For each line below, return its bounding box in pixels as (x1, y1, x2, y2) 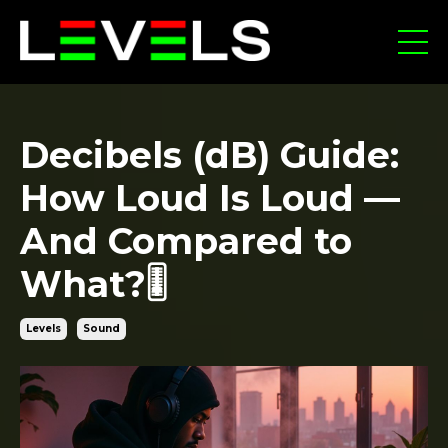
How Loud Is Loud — (20, 176, 400, 221)
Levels (26, 322, 61, 336)
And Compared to (20, 219, 352, 264)
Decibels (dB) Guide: (20, 133, 399, 178)
